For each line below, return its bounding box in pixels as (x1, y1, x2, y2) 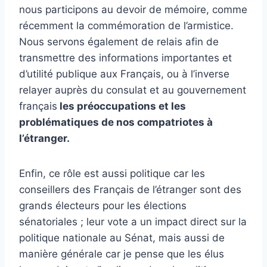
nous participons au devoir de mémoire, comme (19, 4, 247, 16)
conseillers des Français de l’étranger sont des (19, 184, 241, 196)
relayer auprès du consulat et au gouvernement (19, 84, 246, 97)
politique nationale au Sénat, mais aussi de (19, 232, 225, 244)
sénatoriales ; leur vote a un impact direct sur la (19, 216, 247, 228)
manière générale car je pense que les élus (19, 248, 224, 260)
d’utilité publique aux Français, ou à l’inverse (19, 68, 229, 80)
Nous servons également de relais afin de (19, 36, 219, 48)
